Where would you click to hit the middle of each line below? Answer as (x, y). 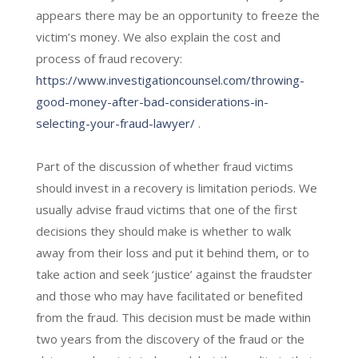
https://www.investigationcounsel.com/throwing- (170, 80)
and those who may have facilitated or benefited (169, 295)
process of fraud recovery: (109, 58)
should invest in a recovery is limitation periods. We (176, 187)
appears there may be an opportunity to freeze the (177, 15)
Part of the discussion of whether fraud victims (164, 166)
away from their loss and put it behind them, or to (172, 252)
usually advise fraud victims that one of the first (166, 209)
